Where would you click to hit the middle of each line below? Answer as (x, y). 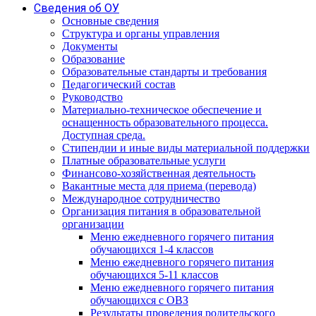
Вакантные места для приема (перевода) (159, 186)
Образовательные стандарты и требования (164, 72)
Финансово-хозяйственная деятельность (159, 173)
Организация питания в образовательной (162, 211)
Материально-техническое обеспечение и (162, 110)
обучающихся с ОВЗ (139, 300)
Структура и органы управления (141, 34)
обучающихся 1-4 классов (152, 249)
